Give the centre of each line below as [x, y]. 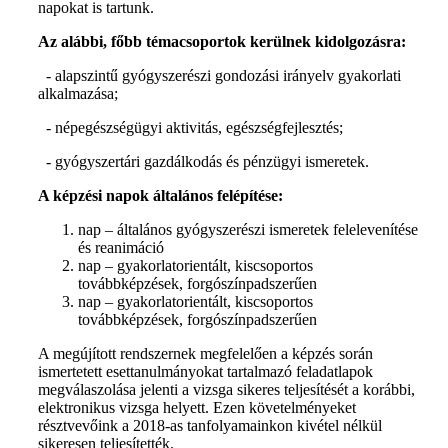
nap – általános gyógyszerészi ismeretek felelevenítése [248, 229]
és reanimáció [121, 247]
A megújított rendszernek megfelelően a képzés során [205, 353]
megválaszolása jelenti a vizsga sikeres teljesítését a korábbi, [226, 389]
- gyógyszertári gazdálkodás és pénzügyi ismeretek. [203, 161]
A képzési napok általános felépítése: [160, 195]
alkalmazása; [78, 93]
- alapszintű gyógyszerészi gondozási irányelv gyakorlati [219, 75]
